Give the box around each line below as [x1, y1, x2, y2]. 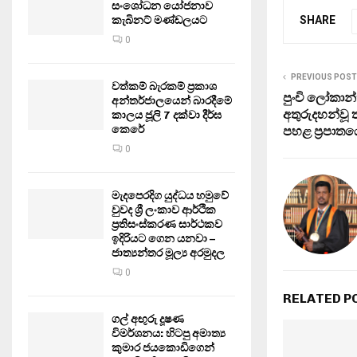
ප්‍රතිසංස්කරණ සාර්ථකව [112, 218, 222, 231]
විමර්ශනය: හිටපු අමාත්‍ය [112, 327, 226, 340]
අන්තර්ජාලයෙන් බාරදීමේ [112, 94, 232, 108]
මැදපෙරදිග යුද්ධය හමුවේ [112, 189, 229, 202]
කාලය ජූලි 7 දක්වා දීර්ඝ [112, 108, 222, 122]
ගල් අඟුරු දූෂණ [112, 312, 184, 326]
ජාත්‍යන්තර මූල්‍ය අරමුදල [112, 246, 225, 260]
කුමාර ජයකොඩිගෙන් [112, 341, 214, 355]
